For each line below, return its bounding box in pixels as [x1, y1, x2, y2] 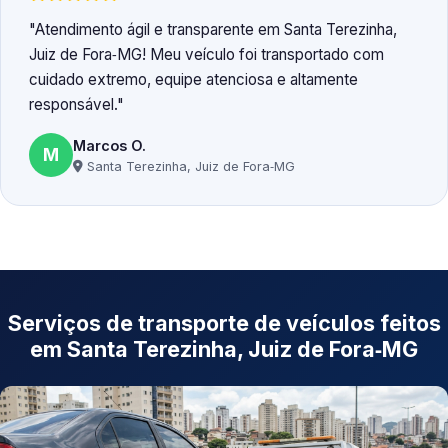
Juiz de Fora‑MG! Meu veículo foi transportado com [29, 45, 384, 65]
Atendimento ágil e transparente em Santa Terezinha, [35, 20, 397, 40]
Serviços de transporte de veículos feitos [7, 310, 441, 337]
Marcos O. [73, 136, 146, 154]
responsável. [29, 95, 117, 115]
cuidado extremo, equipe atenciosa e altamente [29, 70, 358, 90]
